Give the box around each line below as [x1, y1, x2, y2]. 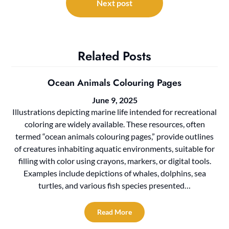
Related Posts [78, 47, 151, 65]
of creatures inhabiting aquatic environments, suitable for [14, 143, 215, 153]
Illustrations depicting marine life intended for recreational [12, 106, 217, 117]
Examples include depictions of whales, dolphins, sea [23, 168, 206, 178]
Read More [97, 207, 132, 216]
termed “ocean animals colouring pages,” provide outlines [15, 131, 214, 141]
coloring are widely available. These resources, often [24, 119, 205, 129]
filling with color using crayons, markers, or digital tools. [18, 155, 211, 166]
